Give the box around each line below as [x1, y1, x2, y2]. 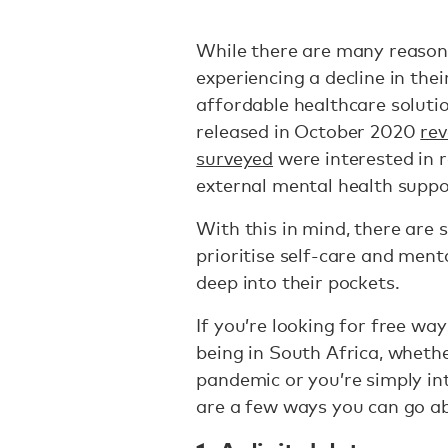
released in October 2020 [196, 120, 421, 142]
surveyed [196, 147, 274, 169]
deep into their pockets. [196, 271, 410, 293]
